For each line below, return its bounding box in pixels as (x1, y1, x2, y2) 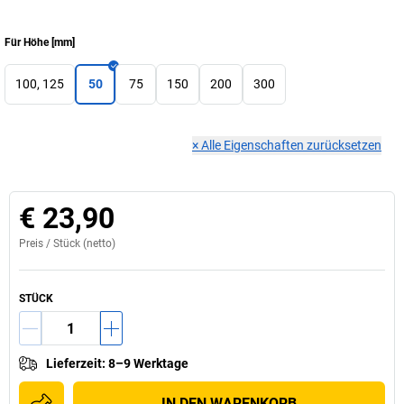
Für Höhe (5, 36, 49, 49)
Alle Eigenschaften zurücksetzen (201, 138, 381, 152)
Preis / (19, 237, 53, 250)
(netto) (80, 237, 115, 250)
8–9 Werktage (108, 356, 188, 371)
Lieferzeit (46, 356, 102, 371)
